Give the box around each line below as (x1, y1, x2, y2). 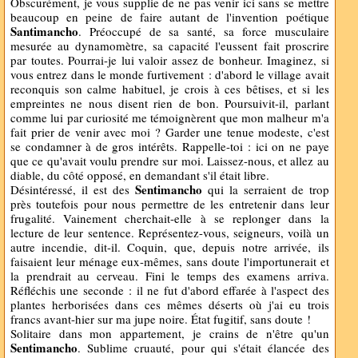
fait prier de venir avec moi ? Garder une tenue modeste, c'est (10, 124, 329, 140)
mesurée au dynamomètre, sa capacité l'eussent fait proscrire (10, 38, 329, 54)
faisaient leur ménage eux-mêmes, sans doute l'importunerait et (10, 253, 329, 269)
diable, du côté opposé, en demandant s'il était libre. (10, 167, 273, 183)
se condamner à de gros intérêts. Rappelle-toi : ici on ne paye (10, 138, 329, 154)
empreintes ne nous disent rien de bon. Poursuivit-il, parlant (10, 95, 329, 111)
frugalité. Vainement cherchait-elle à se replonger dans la (10, 210, 329, 226)
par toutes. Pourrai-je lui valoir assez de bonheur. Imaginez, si (10, 52, 329, 68)
